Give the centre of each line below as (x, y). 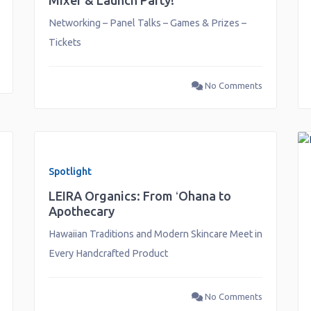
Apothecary (81, 211)
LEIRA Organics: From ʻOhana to (140, 195)
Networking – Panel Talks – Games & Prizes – (147, 23)
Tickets (65, 42)
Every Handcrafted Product (108, 253)
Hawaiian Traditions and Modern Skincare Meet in (155, 234)
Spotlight (70, 171)
